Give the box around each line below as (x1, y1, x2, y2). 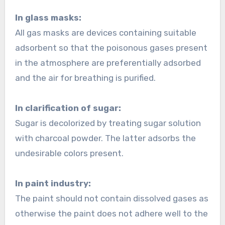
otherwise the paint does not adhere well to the (15, 208, 208, 219)
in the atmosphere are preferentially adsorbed (15, 58, 201, 68)
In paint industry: (15, 178, 91, 189)
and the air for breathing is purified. (15, 73, 156, 83)
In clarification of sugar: (15, 103, 121, 114)
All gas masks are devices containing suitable (15, 28, 196, 38)
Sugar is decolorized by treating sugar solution (15, 118, 201, 129)
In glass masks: (15, 13, 81, 23)
